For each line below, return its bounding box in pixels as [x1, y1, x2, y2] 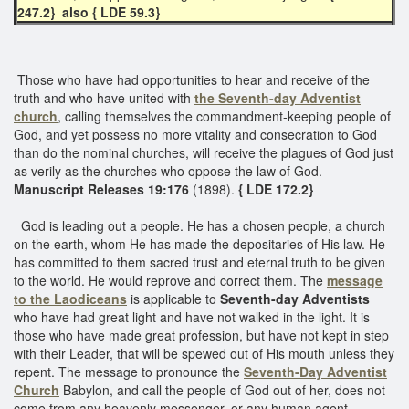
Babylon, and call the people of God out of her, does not [59, 380, 385, 399]
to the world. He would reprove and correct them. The [14, 270, 327, 289]
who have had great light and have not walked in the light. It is [14, 307, 370, 326]
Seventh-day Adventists [220, 288, 370, 308]
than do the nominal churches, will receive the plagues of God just [14, 142, 393, 162]
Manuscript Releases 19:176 [14, 179, 193, 198]
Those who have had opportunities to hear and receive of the [14, 69, 370, 89]
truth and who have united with [14, 88, 194, 107]
